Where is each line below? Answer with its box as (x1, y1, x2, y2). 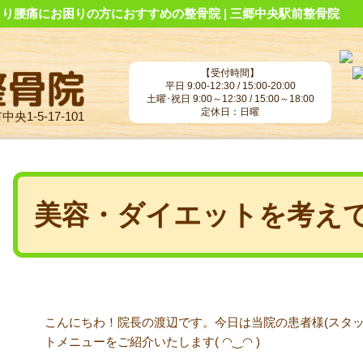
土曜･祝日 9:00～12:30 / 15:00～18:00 (146, 93, 314, 105)
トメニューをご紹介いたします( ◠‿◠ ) (45, 334, 263, 348)
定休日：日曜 (201, 106, 259, 117)
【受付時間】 (201, 67, 259, 79)
